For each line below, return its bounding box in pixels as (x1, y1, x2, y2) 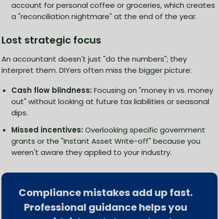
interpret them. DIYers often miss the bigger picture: (1, 65, 192, 76)
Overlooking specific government (83, 125, 205, 135)
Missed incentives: (11, 125, 83, 135)
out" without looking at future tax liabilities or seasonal (11, 96, 209, 107)
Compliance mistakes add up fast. (19, 186, 193, 200)
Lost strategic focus (1, 33, 101, 47)
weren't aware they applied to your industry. (11, 147, 172, 158)
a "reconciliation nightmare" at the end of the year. (11, 11, 197, 22)
